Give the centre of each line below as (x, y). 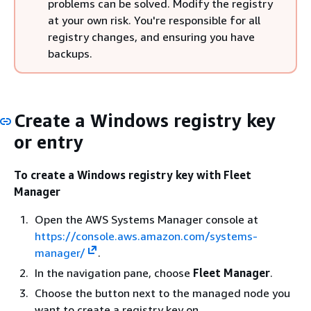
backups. (70, 53)
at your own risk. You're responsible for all (154, 20)
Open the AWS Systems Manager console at (146, 219)
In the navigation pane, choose (114, 272)
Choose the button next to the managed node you (162, 293)
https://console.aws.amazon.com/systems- (146, 236)
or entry (49, 142)
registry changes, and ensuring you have (151, 37)
